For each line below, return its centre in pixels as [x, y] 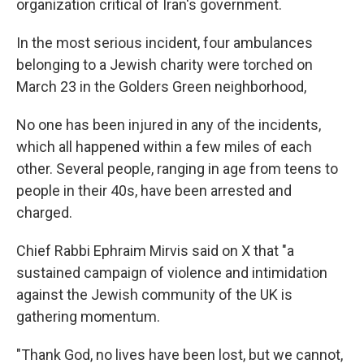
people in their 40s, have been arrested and [154, 191]
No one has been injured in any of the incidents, [169, 125]
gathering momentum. [88, 316]
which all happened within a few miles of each [164, 147]
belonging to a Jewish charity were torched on [165, 65]
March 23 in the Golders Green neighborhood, [161, 87]
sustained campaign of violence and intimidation [172, 273]
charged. [44, 212]
